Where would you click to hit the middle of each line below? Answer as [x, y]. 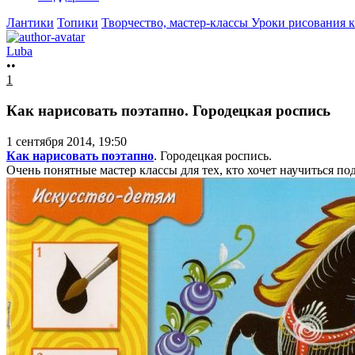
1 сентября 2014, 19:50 [67, 141]
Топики [78, 23]
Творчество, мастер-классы [176, 23]
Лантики [30, 23]
